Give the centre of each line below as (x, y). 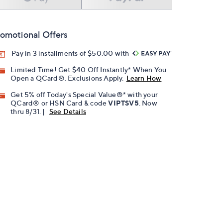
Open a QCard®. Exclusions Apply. (67, 78)
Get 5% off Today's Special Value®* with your (84, 95)
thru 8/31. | (29, 111)
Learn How (144, 78)
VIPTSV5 (123, 103)
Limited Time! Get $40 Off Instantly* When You (89, 70)
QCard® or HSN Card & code (59, 103)
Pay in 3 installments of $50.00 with (71, 53)
